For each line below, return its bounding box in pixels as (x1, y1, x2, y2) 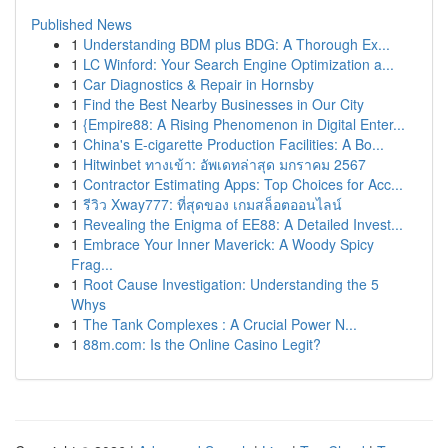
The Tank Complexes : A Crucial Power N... (83, 314, 357, 334)
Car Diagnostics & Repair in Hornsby (83, 74, 314, 94)
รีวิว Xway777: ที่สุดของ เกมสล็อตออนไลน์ (83, 194, 342, 214)
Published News (31, 14, 132, 34)
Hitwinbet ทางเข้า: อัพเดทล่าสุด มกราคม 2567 (83, 154, 366, 174)
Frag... (71, 254, 113, 274)
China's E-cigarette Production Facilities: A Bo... (83, 134, 384, 154)
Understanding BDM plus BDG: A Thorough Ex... (83, 34, 390, 54)
